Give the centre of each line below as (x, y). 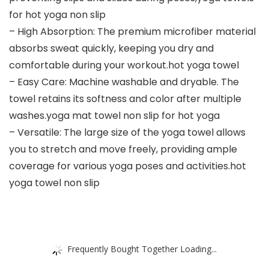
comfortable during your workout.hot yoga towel (124, 65)
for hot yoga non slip (57, 15)
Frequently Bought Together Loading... (142, 249)
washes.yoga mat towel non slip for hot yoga (114, 116)
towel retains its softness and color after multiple (125, 99)
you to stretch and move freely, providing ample (123, 150)
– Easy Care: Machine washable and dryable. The (124, 82)
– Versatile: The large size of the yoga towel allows (127, 133)
